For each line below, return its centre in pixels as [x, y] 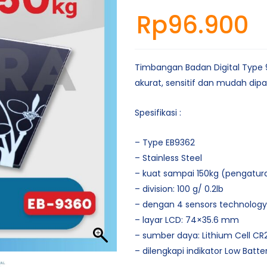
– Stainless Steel [168, 158]
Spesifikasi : [158, 113]
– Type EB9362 [164, 142]
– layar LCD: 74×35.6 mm [187, 220]
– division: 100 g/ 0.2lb [179, 189]
